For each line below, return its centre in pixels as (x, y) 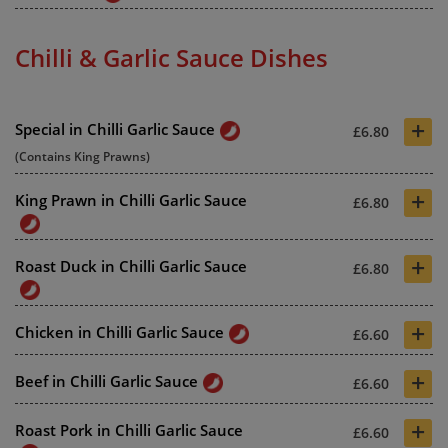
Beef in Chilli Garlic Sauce (106, 380)
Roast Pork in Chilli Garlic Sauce (129, 429)
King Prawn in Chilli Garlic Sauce (131, 200)
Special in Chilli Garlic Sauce (115, 129)
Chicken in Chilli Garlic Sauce (119, 331)
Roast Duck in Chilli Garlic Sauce (131, 266)
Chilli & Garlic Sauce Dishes (171, 58)
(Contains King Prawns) (82, 157)
